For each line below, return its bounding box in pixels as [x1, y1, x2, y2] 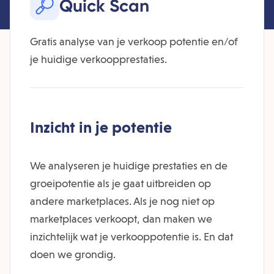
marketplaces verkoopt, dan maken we [30, 212, 212, 225]
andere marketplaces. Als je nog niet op [30, 194, 215, 207]
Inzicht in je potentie [30, 118, 172, 136]
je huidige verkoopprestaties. [30, 53, 167, 65]
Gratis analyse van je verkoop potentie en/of [30, 35, 238, 48]
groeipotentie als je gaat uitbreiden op [30, 177, 211, 190]
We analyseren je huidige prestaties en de [30, 159, 228, 172]
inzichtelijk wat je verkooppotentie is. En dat [30, 230, 233, 243]
